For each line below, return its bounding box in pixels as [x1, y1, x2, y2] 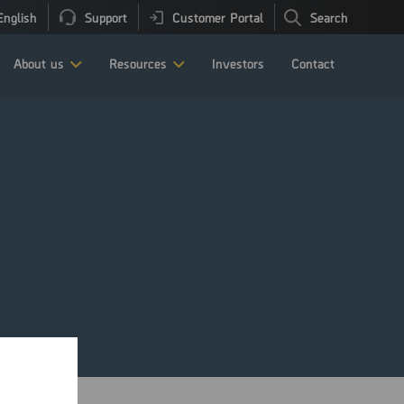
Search [310, 9, 348, 25]
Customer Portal [172, 9, 263, 25]
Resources [109, 55, 167, 71]
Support [85, 9, 127, 25]
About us [14, 55, 64, 71]
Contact [291, 55, 335, 71]
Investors [212, 55, 264, 71]
